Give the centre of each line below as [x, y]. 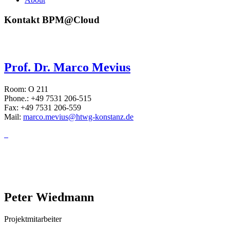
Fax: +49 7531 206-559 [43, 108]
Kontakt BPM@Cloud [52, 20]
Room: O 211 [26, 89]
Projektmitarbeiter [33, 219]
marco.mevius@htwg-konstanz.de [78, 117]
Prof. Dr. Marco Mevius [67, 68]
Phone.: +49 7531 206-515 [48, 99]
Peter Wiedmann [49, 197]
